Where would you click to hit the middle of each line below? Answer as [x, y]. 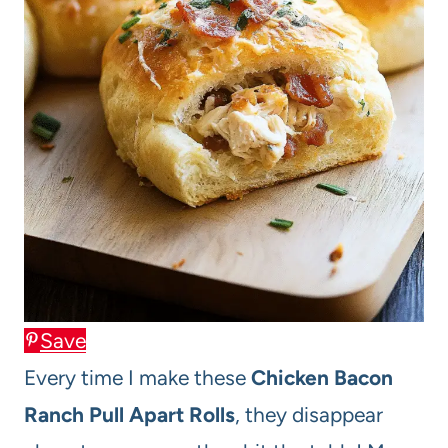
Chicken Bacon [322, 377]
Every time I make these [137, 377]
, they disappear [309, 414]
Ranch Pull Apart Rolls [129, 414]
